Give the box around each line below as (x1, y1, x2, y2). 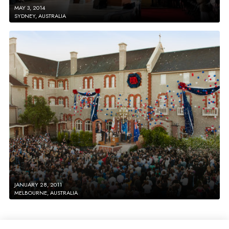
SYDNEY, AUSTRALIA (14, 11, 66, 20)
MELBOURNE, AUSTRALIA (14, 188, 78, 197)
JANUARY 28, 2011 (14, 180, 62, 189)
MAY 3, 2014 (14, 3, 45, 12)
